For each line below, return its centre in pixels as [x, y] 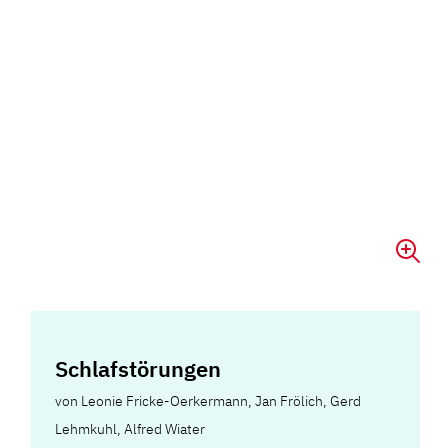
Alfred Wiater [165, 428]
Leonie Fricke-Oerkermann [165, 400]
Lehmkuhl [86, 428]
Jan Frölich [289, 400]
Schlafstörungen [138, 368]
